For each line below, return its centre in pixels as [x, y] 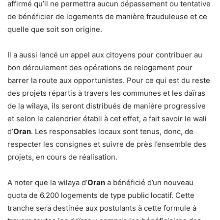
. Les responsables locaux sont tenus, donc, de [112, 131]
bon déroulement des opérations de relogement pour [100, 67]
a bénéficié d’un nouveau [149, 182]
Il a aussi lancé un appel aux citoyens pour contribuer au [105, 55]
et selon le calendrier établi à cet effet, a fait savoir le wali [107, 118]
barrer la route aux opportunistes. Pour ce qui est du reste [109, 80]
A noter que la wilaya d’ [47, 182]
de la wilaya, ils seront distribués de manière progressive [107, 106]
